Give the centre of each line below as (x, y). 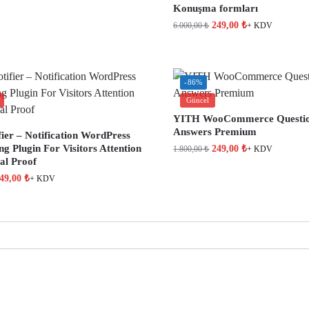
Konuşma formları (216, 9)
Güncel (198, 100)
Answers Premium (215, 132)
